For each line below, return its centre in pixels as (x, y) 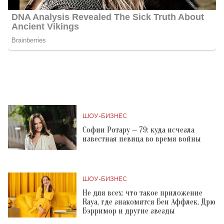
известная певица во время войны (142, 139)
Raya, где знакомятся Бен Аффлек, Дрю (149, 202)
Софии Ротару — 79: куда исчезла (138, 130)
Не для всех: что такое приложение (142, 193)
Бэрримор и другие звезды (129, 211)
